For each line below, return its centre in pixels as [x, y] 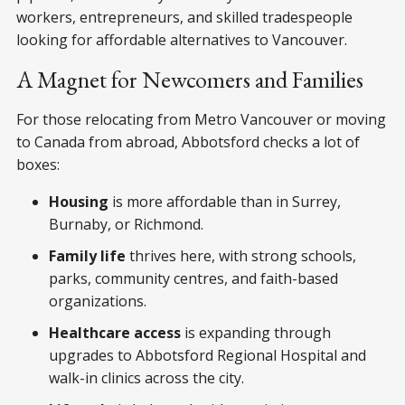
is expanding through [256, 332]
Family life [87, 255]
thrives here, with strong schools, [241, 255]
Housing [79, 201]
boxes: [38, 164]
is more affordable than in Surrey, [225, 201]
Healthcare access [115, 332]
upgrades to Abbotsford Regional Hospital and [207, 355]
